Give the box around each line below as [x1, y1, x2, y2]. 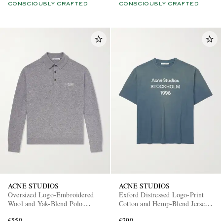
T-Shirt [119, 208, 140, 218]
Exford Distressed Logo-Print [119, 190, 204, 200]
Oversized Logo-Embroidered [8, 190, 94, 200]
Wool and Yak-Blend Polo [8, 199, 83, 209]
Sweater [8, 208, 31, 218]
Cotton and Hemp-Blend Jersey [119, 199, 209, 209]
